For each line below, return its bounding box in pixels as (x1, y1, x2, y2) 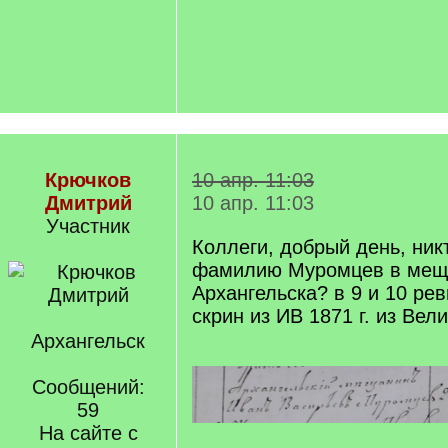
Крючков (45, 169, 131, 191)
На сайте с (38, 422, 138, 444)
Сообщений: (31, 376, 145, 398)
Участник (46, 215, 130, 237)
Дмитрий (44, 192, 132, 214)
